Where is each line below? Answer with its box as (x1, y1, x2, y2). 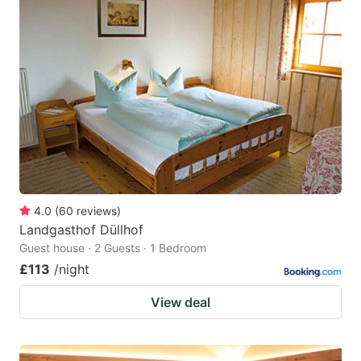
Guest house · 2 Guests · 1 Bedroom (19, 241, 206, 255)
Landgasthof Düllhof (19, 222, 143, 239)
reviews (77, 204, 117, 218)
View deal (151, 294, 210, 311)
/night (54, 261, 89, 278)
